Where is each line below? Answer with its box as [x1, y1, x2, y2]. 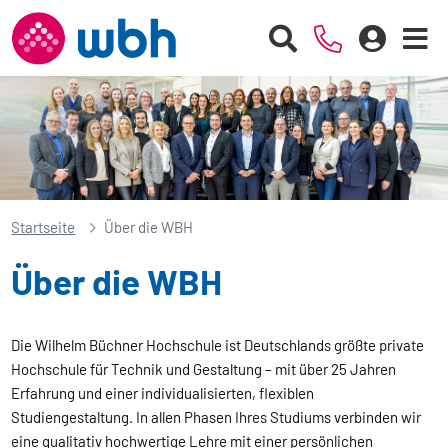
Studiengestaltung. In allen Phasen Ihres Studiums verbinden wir [11, 408, 422, 427]
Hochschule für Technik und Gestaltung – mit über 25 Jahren [11, 360, 397, 379]
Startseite [11, 218, 76, 237]
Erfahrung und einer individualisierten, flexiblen [11, 384, 315, 403]
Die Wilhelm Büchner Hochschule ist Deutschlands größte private [11, 336, 425, 355]
